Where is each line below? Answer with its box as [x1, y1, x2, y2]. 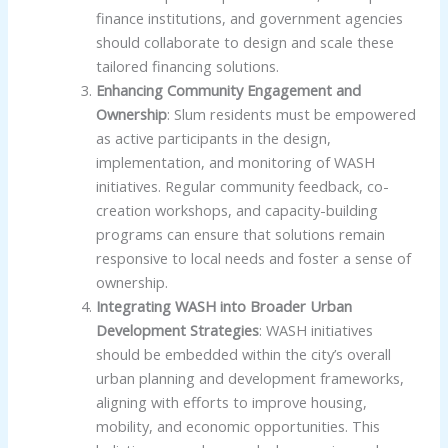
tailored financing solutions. [95, 55, 279, 76]
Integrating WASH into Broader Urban [95, 295, 352, 316]
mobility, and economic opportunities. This [95, 415, 380, 436]
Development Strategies [95, 319, 259, 340]
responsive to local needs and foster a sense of [95, 247, 411, 268]
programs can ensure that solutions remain [95, 223, 385, 244]
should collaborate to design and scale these [95, 31, 394, 52]
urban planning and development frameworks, [95, 367, 404, 388]
